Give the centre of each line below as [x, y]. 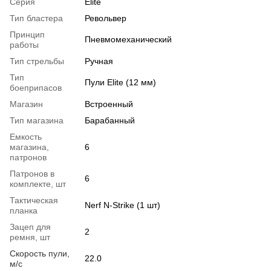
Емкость [26, 137]
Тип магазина [37, 121]
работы [24, 45]
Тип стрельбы [37, 61]
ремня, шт [30, 237]
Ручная [99, 61]
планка [24, 211]
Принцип [27, 35]
